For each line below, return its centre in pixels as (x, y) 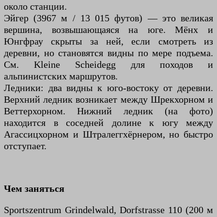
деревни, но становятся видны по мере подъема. (108, 53)
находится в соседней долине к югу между (108, 123)
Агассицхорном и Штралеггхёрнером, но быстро (108, 134)
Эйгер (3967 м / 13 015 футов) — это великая (108, 18)
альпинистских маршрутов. (61, 76)
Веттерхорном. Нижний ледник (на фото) (108, 111)
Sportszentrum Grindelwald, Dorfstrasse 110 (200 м (108, 210)
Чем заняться (34, 189)
